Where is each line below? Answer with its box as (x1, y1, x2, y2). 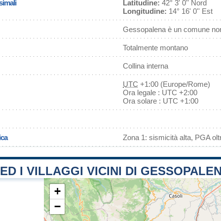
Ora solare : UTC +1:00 (123, 97, 198, 105)
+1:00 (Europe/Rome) (138, 80, 210, 88)
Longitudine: (123, 7, 167, 15)
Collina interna (123, 62, 168, 70)
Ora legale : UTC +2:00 (123, 88, 197, 97)
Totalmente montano (123, 43, 188, 52)
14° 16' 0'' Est (167, 7, 213, 15)
